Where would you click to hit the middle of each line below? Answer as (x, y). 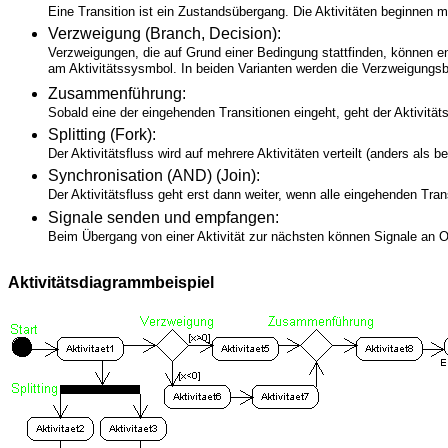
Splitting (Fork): (102, 135)
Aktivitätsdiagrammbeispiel (111, 283)
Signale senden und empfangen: (163, 217)
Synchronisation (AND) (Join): (154, 176)
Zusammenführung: (117, 93)
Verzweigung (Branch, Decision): (164, 34)
